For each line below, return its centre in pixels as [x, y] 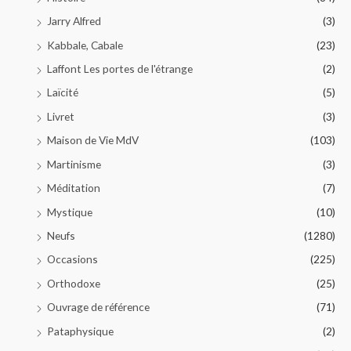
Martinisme [74, 164]
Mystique [70, 212]
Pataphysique [80, 331]
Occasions [72, 259]
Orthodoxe [74, 283]
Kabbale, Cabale [85, 45]
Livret [61, 116]
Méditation [74, 188]
